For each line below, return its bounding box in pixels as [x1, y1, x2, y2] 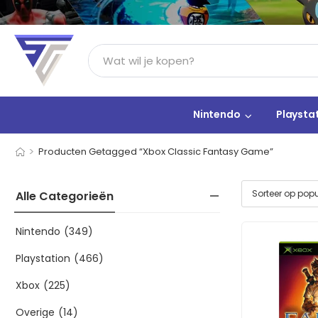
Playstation [16, 251, 70, 266]
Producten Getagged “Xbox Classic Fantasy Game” [38, 145, 273, 159]
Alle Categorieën [16, 188, 114, 205]
